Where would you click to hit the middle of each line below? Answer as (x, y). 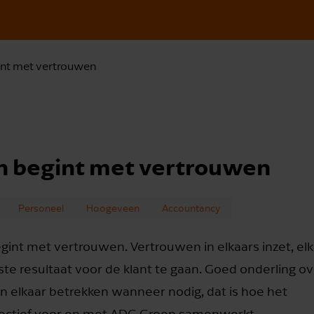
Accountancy (191, 208)
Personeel (41, 208)
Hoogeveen (113, 208)
